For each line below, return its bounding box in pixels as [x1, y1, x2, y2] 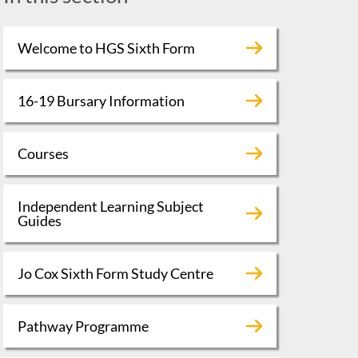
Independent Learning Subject [17, 197, 204, 215]
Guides [17, 211, 62, 229]
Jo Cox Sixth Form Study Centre [17, 264, 213, 282]
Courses [17, 144, 69, 162]
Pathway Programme [17, 316, 149, 335]
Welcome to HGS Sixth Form [17, 38, 195, 57]
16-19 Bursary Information [17, 91, 185, 109]
